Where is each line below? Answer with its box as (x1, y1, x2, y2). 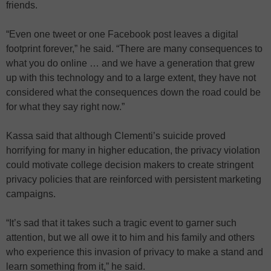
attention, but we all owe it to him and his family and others (6, 232, 255, 243)
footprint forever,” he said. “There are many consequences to (6, 44, 263, 54)
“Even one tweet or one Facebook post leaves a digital (6, 29, 238, 39)
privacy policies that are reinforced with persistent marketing (6, 174, 261, 184)
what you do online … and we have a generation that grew (6, 58, 255, 68)
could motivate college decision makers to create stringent (6, 160, 253, 170)
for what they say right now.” (6, 102, 125, 112)
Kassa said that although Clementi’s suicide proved (6, 131, 226, 141)
